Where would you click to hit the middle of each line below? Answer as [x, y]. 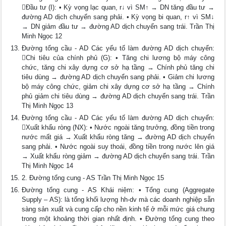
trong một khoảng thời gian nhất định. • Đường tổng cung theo [118, 219]
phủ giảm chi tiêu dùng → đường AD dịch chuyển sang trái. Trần [118, 96]
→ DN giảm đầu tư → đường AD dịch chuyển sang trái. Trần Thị [118, 26]
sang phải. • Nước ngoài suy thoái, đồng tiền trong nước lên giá [118, 147]
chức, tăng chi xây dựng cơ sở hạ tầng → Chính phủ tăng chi [118, 67]
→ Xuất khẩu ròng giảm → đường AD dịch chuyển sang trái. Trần [118, 156]
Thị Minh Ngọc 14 [48, 166]
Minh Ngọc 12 [42, 36]
